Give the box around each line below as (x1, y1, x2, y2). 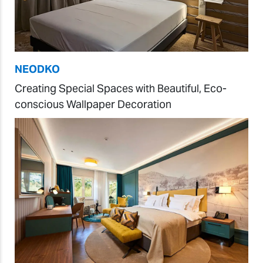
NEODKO (15, 62, 60, 76)
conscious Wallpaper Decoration (15, 97, 171, 111)
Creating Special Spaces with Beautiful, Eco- (15, 81, 227, 95)
